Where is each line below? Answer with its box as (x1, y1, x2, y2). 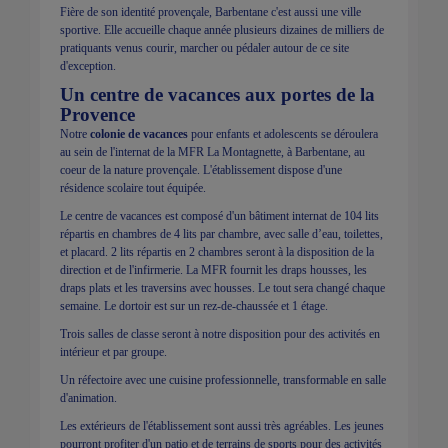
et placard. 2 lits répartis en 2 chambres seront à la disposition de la (60, 244, 374, 259)
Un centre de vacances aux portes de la (60, 83, 375, 105)
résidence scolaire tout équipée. (60, 180, 209, 195)
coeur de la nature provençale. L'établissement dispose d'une (60, 162, 342, 177)
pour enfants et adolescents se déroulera (188, 126, 378, 141)
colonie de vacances (90, 126, 188, 141)
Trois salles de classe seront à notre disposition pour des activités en (60, 326, 380, 341)
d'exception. (60, 58, 122, 73)
